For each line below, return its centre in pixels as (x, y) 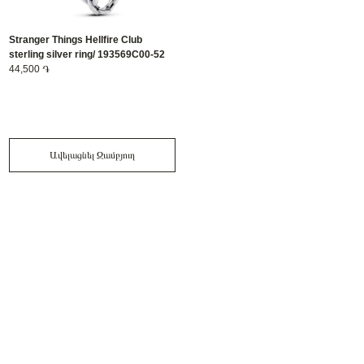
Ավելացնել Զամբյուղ (93, 155)
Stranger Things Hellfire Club (76, 40)
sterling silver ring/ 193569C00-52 (87, 54)
